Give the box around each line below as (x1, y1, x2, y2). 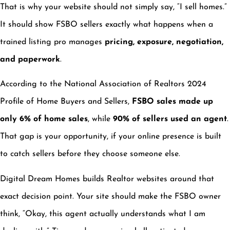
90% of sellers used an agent (113, 115, 227, 124)
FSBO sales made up (132, 98, 213, 106)
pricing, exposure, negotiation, (105, 38, 223, 47)
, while (88, 115, 113, 124)
